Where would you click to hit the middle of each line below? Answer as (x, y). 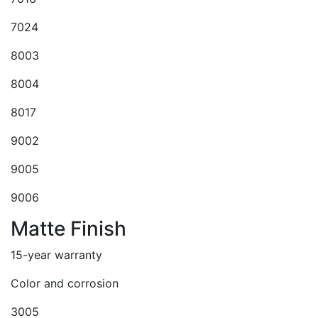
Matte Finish (68, 229)
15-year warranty (56, 255)
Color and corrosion (65, 283)
